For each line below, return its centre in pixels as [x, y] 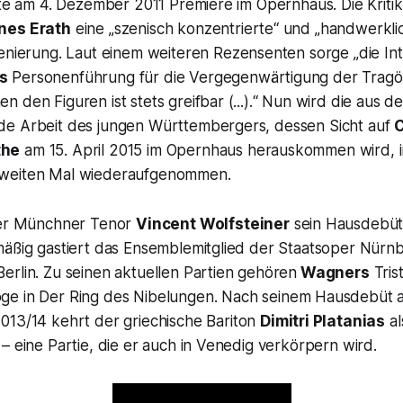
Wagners [333, 272]
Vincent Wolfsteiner [213, 224]
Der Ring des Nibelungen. [128, 296]
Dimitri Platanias [323, 321]
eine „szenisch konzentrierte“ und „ [195, 28]
